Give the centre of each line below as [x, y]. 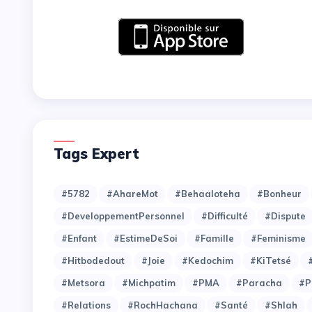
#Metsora [83, 283]
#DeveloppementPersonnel [123, 216]
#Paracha [259, 283]
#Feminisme [278, 239]
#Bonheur [279, 194]
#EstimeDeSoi [146, 239]
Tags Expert [101, 154]
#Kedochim [208, 261]
